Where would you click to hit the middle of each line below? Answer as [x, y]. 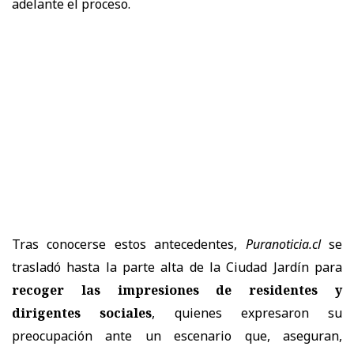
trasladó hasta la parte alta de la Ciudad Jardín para [177, 267]
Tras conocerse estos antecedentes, [129, 244]
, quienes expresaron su [247, 313]
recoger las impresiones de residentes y [177, 290]
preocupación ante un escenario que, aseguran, [177, 335]
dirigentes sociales [82, 313]
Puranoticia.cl [283, 244]
